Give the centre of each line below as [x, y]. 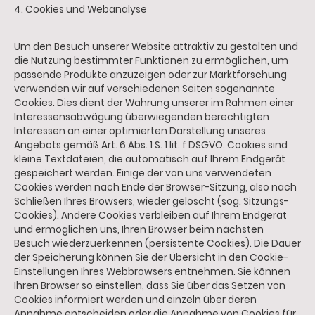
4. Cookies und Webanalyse [81, 9]
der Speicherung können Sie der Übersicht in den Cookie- [151, 258]
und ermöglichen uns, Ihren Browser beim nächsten [139, 230]
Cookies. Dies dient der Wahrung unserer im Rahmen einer [154, 103]
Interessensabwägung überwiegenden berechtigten [142, 117]
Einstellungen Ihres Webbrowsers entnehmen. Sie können [152, 272]
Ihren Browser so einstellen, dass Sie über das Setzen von [150, 286]
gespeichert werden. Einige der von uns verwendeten [143, 174]
